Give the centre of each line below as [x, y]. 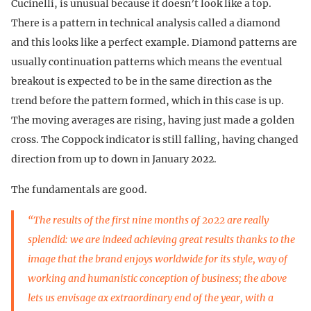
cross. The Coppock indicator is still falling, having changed [155, 139]
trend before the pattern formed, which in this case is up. [148, 100]
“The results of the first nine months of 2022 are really [148, 220]
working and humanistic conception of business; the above [157, 278]
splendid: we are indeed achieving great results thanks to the [161, 239]
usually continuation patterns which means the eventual [147, 61]
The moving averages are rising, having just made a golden [153, 120]
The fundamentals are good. [79, 189]
